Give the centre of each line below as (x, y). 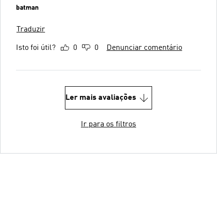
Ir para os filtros (108, 124)
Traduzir (31, 30)
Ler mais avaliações (101, 98)
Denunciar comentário (144, 48)
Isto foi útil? (36, 48)
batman (27, 8)
